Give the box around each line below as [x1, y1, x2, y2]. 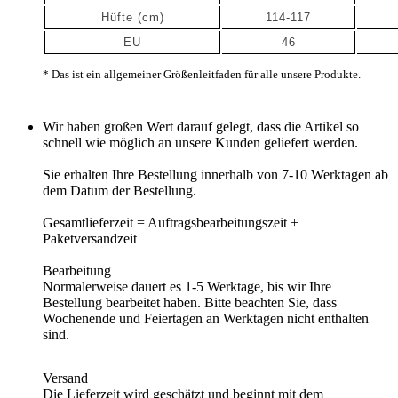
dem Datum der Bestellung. [43, 182, 196, 198]
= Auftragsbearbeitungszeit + [133, 214, 298, 230]
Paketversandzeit [43, 230, 137, 246]
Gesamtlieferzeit [43, 214, 133, 230]
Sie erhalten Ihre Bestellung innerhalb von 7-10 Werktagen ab [43, 166, 388, 182]
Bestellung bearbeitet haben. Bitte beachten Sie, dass [43, 294, 337, 310]
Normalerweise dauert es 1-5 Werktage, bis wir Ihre [43, 278, 331, 294]
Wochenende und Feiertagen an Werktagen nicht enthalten [43, 310, 369, 326]
